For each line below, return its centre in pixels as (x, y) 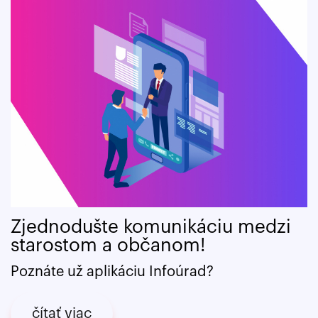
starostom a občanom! (108, 246)
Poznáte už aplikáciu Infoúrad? (112, 272)
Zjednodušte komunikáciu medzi (151, 227)
